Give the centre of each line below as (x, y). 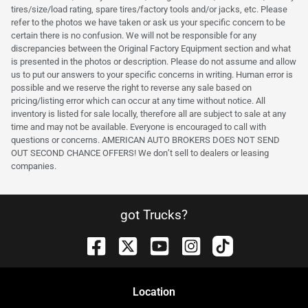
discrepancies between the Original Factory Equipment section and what (151, 48)
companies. (34, 166)
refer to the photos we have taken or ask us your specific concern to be (148, 22)
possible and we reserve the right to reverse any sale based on (131, 87)
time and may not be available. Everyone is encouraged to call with (139, 126)
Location (154, 291)
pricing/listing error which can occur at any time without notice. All (138, 100)
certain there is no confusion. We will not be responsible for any (134, 35)
